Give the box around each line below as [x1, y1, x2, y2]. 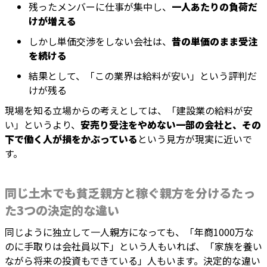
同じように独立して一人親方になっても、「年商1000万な [5, 225, 254, 240]
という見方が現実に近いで [138, 132, 252, 147]
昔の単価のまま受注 [172, 34, 257, 49]
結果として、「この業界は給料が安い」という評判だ [29, 69, 257, 83]
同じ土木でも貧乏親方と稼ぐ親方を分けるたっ [5, 184, 255, 202]
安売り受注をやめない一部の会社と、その [80, 117, 261, 132]
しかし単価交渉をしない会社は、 [29, 34, 172, 49]
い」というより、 [5, 117, 80, 132]
